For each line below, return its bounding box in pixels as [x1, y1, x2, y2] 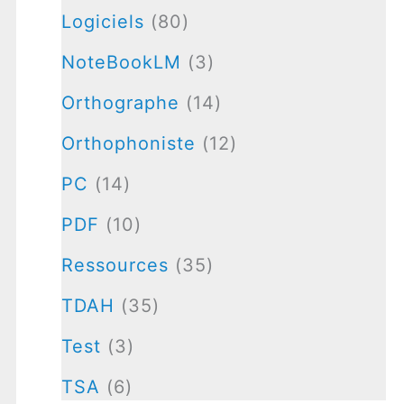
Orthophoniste [60, 132, 196, 154]
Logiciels [60, 10, 144, 32]
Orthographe [60, 91, 179, 114]
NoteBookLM [60, 50, 181, 73]
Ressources [60, 253, 169, 276]
